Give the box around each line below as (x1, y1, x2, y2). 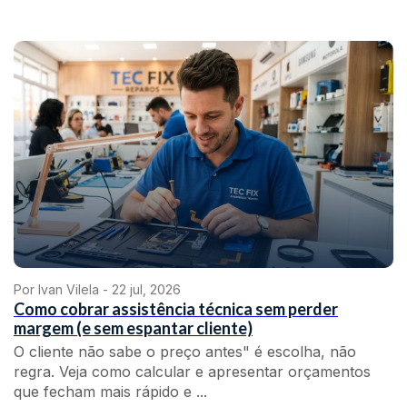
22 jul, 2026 (112, 282, 181, 297)
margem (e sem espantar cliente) (14, 318, 253, 338)
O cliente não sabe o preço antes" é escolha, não (14, 342, 356, 361)
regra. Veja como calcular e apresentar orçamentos (14, 362, 371, 381)
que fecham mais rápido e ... (14, 382, 207, 401)
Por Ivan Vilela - (14, 282, 112, 297)
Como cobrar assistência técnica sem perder (14, 299, 338, 319)
